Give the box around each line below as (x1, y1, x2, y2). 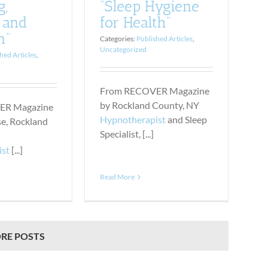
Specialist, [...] (100, 127, 154, 139)
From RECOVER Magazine (100, 84, 210, 96)
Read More (100, 172, 135, 181)
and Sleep (166, 113, 208, 125)
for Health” (100, 13, 172, 31)
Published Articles (136, 33, 193, 43)
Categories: (100, 33, 137, 43)
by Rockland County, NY (100, 99, 200, 111)
